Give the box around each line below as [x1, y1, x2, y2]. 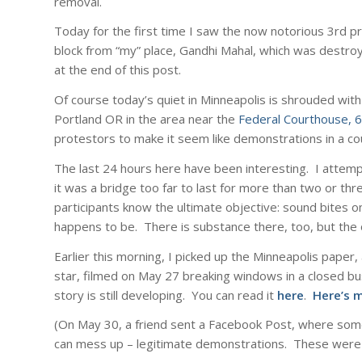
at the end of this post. [54, 61, 181, 78]
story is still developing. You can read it [54, 286, 277, 303]
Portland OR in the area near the [54, 111, 238, 128]
